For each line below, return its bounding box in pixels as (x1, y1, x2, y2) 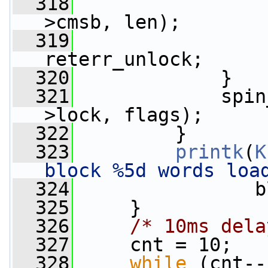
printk (175, 141, 243, 163)
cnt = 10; (73, 234, 232, 255)
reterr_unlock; (44, 48, 203, 70)
